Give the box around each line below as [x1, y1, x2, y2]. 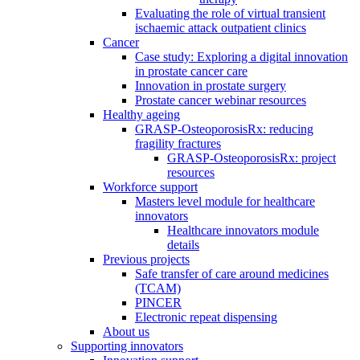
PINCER [135, 296, 182, 310]
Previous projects [103, 252, 190, 267]
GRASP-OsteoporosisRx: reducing [135, 122, 313, 137]
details [167, 238, 199, 252]
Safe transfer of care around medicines [135, 267, 329, 281]
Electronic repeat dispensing [135, 310, 277, 325]
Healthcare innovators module [167, 223, 319, 238]
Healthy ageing [103, 108, 180, 122]
